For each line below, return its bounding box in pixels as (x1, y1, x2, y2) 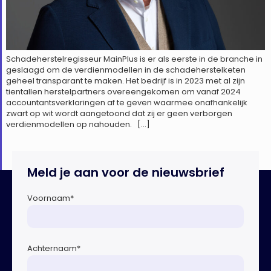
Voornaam (27, 192, 70, 204)
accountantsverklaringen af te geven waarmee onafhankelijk (6, 97, 247, 109)
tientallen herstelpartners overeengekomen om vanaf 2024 (6, 86, 241, 98)
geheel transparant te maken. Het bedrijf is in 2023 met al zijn (6, 75, 245, 87)
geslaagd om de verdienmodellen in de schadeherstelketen (6, 64, 246, 76)
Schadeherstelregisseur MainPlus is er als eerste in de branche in (6, 53, 263, 65)
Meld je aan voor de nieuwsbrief (27, 163, 224, 181)
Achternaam (27, 242, 77, 254)
